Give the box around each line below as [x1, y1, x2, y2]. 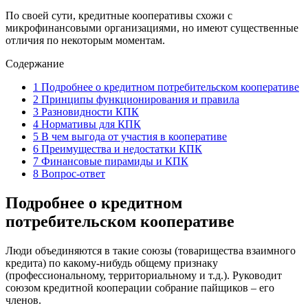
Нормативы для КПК [38, 118, 141, 130]
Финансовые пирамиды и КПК [38, 155, 188, 167]
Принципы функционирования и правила [38, 93, 239, 105]
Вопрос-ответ [38, 167, 105, 179]
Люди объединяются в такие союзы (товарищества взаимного [5, 244, 296, 256]
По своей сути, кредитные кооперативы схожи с [5, 9, 232, 21]
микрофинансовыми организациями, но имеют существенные [5, 21, 298, 34]
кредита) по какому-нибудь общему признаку [5, 256, 218, 269]
